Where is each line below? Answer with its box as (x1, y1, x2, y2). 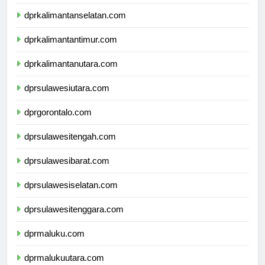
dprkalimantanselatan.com (24, 21, 126, 31)
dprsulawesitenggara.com (24, 215, 124, 225)
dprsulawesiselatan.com (24, 190, 118, 201)
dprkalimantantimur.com (24, 45, 117, 56)
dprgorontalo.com (24, 118, 92, 128)
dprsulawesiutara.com (24, 93, 109, 104)
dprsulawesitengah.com (24, 142, 116, 153)
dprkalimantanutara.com (24, 69, 118, 80)
